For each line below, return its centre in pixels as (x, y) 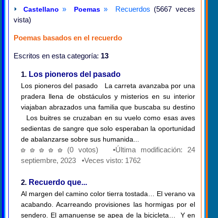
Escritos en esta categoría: (57, 56)
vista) (22, 20)
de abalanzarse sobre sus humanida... (80, 139)
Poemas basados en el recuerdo (68, 38)
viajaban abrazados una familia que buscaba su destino (108, 107)
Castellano (41, 9)
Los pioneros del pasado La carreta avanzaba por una (108, 86)
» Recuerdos (125, 9)
